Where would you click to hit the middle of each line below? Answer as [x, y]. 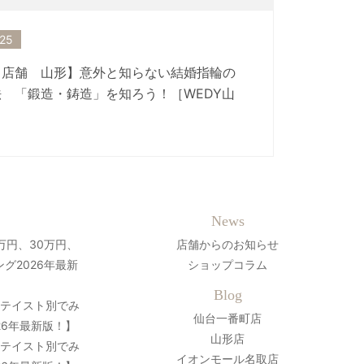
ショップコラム [227, 264]
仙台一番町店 [227, 318]
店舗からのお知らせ [227, 244]
